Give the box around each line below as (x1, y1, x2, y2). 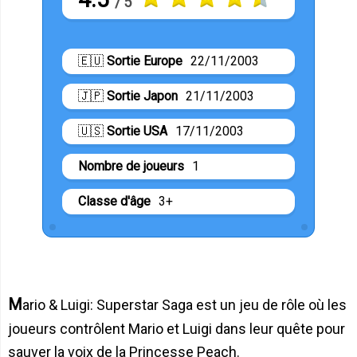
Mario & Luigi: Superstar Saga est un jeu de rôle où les (8, 295, 22, 314)
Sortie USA (107, 124, 167, 139)
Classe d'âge (78, 194, 151, 209)
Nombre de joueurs (78, 159, 184, 174)
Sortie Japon (107, 88, 178, 104)
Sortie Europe (107, 53, 182, 69)
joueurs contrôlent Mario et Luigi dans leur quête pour (8, 320, 345, 337)
